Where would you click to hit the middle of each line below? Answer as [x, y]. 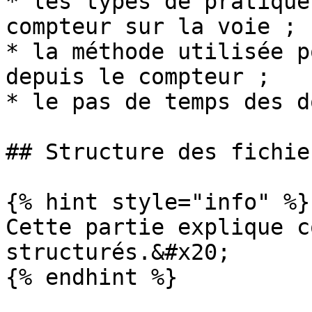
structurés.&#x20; [118, 252]
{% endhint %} [92, 277]
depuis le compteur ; [138, 77]
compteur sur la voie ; [151, 26]
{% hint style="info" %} [158, 202]
